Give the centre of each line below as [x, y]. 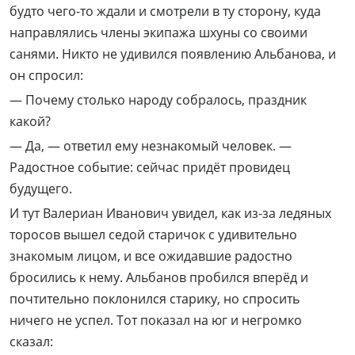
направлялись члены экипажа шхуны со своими [158, 33]
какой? [30, 122]
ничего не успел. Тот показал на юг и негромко [156, 321]
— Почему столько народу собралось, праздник [158, 100]
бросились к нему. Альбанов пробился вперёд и [159, 278]
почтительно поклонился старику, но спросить [155, 299]
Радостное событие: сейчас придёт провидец [150, 168]
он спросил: [46, 76]
